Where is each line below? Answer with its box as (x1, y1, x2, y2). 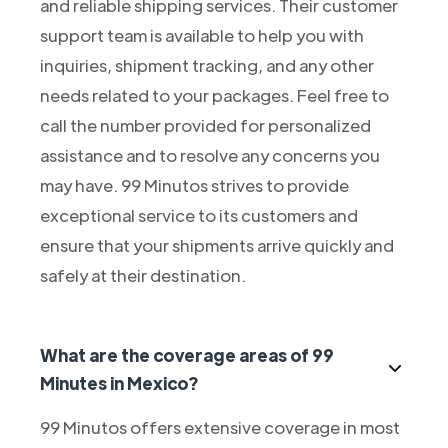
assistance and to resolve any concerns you (39, 143, 380, 166)
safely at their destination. (39, 263, 246, 286)
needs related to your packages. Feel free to (39, 83, 389, 106)
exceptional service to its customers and (39, 203, 358, 226)
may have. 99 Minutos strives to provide (39, 173, 349, 196)
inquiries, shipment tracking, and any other (39, 53, 374, 76)
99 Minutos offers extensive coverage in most (39, 415, 400, 438)
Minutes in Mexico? (39, 371, 198, 394)
